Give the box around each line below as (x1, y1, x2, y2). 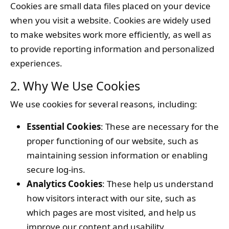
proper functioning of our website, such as (27, 135, 198, 147)
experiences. (10, 57, 62, 69)
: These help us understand (102, 178, 213, 190)
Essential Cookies (27, 121, 101, 132)
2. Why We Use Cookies (10, 78, 140, 94)
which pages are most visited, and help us (27, 207, 196, 218)
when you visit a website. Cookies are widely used (10, 14, 211, 26)
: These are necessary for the (101, 121, 219, 132)
